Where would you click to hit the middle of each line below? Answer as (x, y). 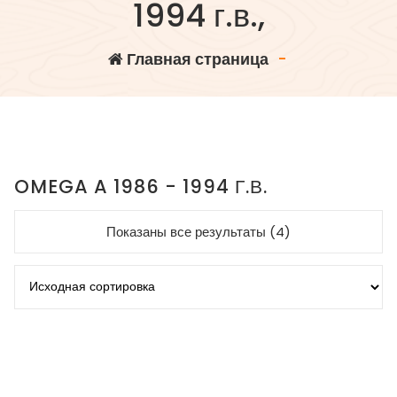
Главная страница (195, 59)
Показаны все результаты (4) (198, 232)
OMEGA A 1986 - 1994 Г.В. (141, 187)
